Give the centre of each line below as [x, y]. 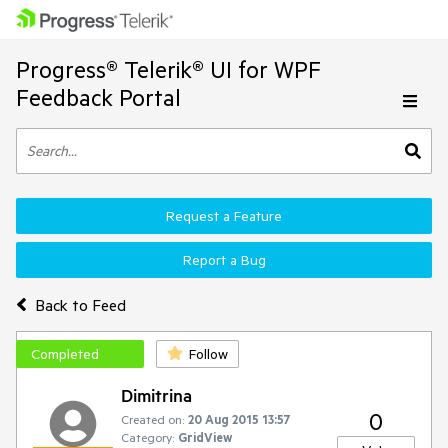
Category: [147, 437]
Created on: [152, 419]
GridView [205, 437]
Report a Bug [224, 260]
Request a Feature [224, 216]
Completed [65, 354]
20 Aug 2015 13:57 [239, 419]
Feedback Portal [98, 97]
